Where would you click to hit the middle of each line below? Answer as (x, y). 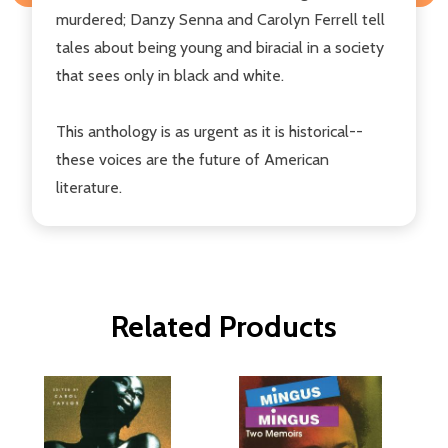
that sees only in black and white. (170, 75)
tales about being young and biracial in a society (220, 47)
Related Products (224, 326)
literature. (89, 187)
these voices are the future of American (192, 159)
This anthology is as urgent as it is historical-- (209, 131)
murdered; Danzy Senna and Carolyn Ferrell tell (220, 19)
